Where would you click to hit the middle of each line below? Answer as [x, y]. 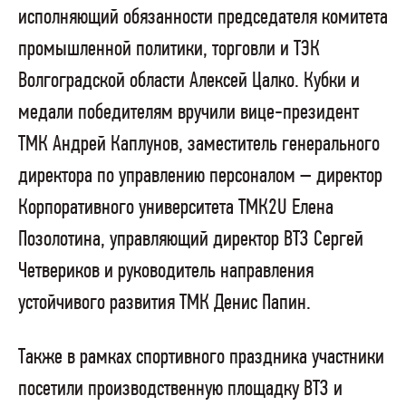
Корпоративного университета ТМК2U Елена [176, 208]
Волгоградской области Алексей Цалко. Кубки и [189, 81]
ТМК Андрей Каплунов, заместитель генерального [199, 144]
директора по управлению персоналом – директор [200, 176]
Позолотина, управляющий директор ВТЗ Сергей [191, 239]
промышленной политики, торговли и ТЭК [169, 49]
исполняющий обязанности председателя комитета [203, 17]
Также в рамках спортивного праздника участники [201, 357]
